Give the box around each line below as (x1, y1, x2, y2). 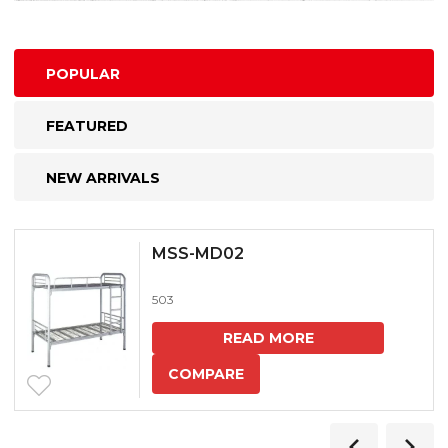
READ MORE (222, 328, 314, 347)
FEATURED (46, 116, 128, 135)
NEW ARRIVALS (46, 168, 160, 187)
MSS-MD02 (152, 243, 244, 263)
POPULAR (46, 64, 120, 83)
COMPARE (168, 364, 244, 383)
